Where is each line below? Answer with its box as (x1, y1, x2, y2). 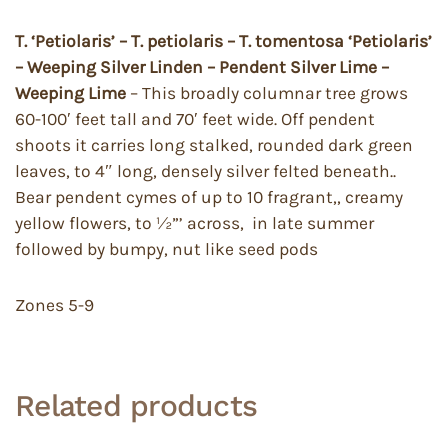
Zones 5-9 (15, 295, 94, 315)
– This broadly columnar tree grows (126, 83, 408, 103)
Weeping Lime (15, 83, 126, 103)
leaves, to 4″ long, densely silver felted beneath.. (15, 161, 400, 181)
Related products (15, 388, 257, 423)
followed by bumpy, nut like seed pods (15, 239, 318, 259)
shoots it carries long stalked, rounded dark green (15, 135, 413, 155)
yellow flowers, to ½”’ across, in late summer (15, 213, 374, 233)
